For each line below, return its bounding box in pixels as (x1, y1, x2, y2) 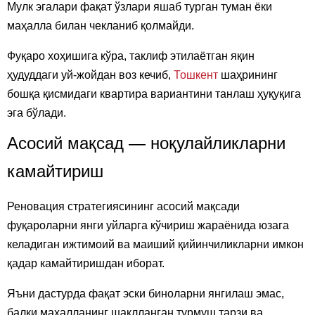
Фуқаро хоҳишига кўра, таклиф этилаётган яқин (7, 49, 255, 62)
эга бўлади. (7, 106, 66, 119)
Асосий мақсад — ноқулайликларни (7, 133, 285, 153)
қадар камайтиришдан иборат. (7, 257, 165, 269)
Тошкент (174, 68, 218, 81)
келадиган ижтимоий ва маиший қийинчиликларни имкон (7, 238, 304, 250)
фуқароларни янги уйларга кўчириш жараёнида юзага (7, 219, 289, 231)
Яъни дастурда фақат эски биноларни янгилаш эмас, (7, 287, 284, 300)
